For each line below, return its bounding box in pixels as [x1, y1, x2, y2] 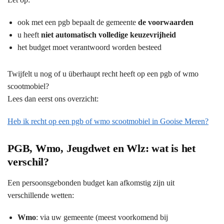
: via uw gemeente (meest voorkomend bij [36, 213, 168, 222]
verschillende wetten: [7, 191, 74, 200]
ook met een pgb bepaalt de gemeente [17, 17, 138, 26]
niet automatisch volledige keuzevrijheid [41, 30, 176, 39]
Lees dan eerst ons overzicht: [7, 94, 98, 103]
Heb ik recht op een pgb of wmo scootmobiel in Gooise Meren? [7, 116, 208, 125]
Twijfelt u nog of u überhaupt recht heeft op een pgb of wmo [7, 69, 198, 78]
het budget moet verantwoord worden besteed [17, 42, 161, 51]
